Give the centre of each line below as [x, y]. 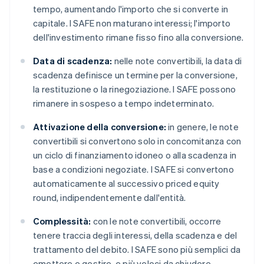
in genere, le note [202, 127]
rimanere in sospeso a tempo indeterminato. [124, 103]
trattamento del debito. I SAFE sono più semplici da [137, 250]
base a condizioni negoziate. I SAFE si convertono [133, 169]
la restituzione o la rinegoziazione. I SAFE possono [135, 89]
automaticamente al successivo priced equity [126, 184]
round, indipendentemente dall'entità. [110, 198]
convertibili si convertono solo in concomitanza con [137, 141]
